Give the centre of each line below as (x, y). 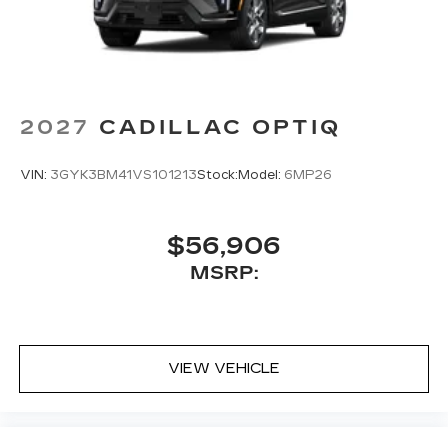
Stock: (217, 175)
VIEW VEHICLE (224, 369)
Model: (261, 175)
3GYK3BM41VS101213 (123, 175)
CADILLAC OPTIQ (220, 126)
